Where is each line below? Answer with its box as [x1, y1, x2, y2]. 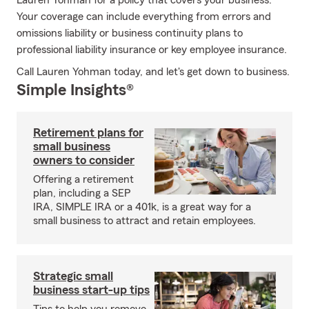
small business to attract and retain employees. [33, 215, 256, 226]
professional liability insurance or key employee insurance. [17, 44, 287, 55]
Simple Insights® [17, 82, 134, 99]
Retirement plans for [33, 126, 143, 139]
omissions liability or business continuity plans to [17, 28, 243, 39]
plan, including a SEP [33, 188, 130, 199]
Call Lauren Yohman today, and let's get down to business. [17, 66, 290, 77]
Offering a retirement [33, 174, 134, 185]
